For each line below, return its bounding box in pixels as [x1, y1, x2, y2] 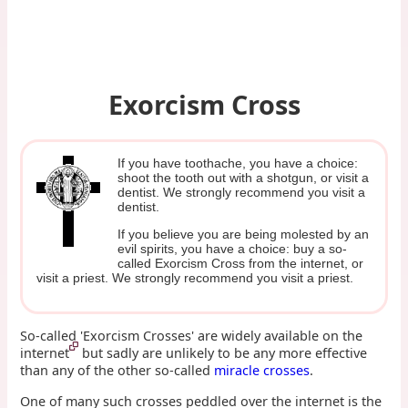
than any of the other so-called [20, 362, 215, 380]
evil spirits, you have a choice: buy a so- [117, 241, 348, 257]
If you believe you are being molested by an [117, 227, 370, 242]
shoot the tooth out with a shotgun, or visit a [117, 169, 370, 185]
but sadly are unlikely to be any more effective [82, 344, 368, 362]
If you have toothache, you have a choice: [117, 155, 359, 170]
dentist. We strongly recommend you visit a [117, 184, 366, 199]
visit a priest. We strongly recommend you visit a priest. [36, 270, 353, 286]
